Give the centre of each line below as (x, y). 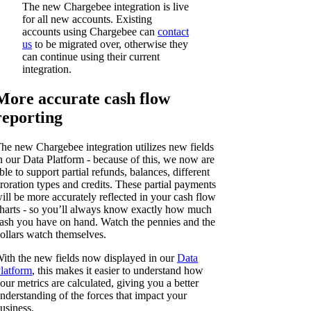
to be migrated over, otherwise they (110, 44)
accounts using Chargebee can (90, 31)
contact (173, 31)
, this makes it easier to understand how (118, 270)
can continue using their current (91, 56)
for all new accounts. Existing (87, 19)
